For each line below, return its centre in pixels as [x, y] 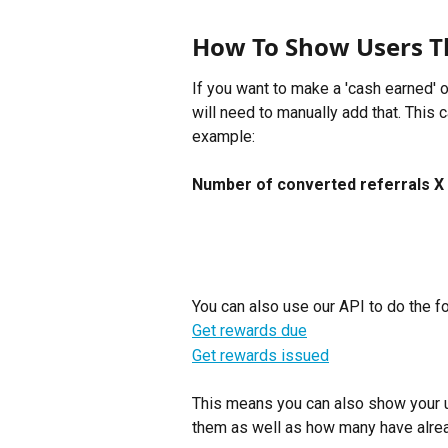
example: [223, 137]
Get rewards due [249, 331]
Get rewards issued [260, 355]
